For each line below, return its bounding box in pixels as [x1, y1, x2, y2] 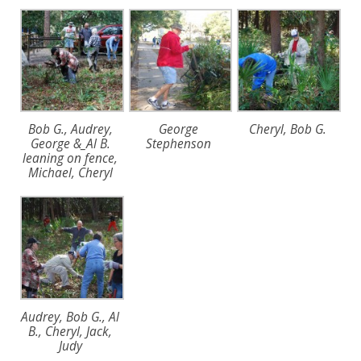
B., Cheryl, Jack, [28, 322, 113, 340]
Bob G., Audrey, [27, 121, 113, 139]
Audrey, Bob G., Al [21, 308, 120, 326]
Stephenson [146, 135, 212, 153]
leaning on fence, [23, 150, 118, 168]
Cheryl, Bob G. [248, 121, 326, 139]
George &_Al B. [30, 135, 110, 153]
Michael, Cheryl [27, 164, 113, 182]
